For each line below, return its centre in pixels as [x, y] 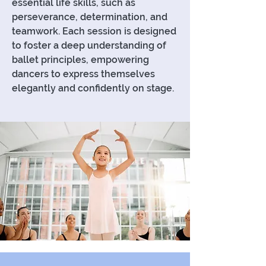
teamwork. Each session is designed [94, 31]
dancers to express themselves [83, 74]
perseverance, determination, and [90, 17]
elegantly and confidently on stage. [93, 88]
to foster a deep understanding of [89, 45]
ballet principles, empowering [80, 60]
